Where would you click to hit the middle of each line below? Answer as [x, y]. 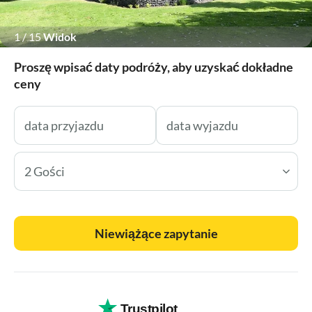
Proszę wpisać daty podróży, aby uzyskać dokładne [154, 67]
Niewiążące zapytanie [156, 233]
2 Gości [45, 171]
